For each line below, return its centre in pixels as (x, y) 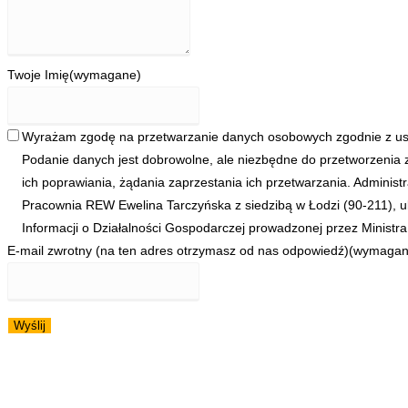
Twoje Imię (38, 74)
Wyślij (30, 325)
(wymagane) (105, 74)
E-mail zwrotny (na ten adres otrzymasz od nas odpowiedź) (178, 250)
